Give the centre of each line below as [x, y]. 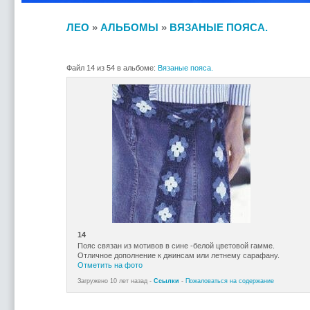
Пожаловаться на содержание [229, 281]
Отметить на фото [110, 265]
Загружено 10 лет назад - [115, 281]
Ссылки [166, 281]
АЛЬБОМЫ [129, 27]
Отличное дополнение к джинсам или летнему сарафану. [178, 255]
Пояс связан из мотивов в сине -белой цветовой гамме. [176, 245]
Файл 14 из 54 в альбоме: [112, 67]
